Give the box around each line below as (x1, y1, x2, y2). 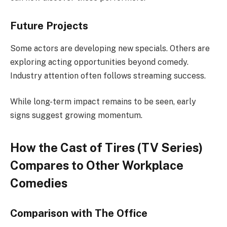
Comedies (10, 175, 67, 190)
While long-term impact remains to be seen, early (10, 97, 196, 107)
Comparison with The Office (10, 207, 147, 220)
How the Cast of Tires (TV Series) (10, 140, 203, 155)
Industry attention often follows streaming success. (10, 70, 206, 81)
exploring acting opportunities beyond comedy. (10, 57, 188, 67)
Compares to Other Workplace (10, 158, 183, 172)
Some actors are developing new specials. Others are (10, 43, 210, 53)
